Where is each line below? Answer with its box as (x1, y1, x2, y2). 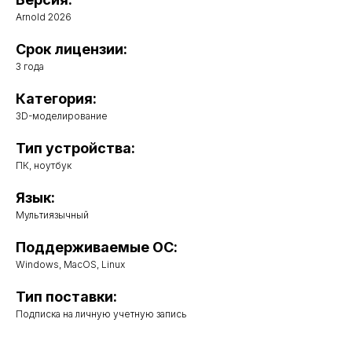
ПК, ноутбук (16, 159, 71, 172)
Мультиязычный (16, 209, 89, 222)
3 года (16, 60, 44, 73)
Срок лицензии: (16, 41, 127, 58)
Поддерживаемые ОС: (16, 239, 178, 256)
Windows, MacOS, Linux (16, 258, 125, 271)
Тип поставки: (16, 288, 117, 306)
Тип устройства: (16, 140, 135, 157)
